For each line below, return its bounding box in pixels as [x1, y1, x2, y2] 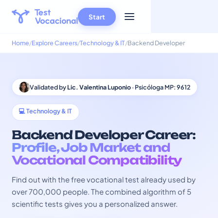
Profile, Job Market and [12, 140, 170, 155]
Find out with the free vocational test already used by [12, 175, 196, 184]
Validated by [30, 83, 67, 91]
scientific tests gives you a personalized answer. [12, 199, 178, 208]
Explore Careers [32, 39, 77, 47]
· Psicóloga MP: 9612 [131, 83, 190, 91]
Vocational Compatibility [12, 153, 182, 167]
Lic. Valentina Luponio [67, 83, 131, 91]
